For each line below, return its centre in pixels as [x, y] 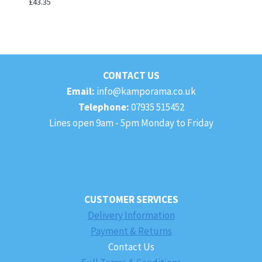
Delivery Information [131, 215]
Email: [80, 91]
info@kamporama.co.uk [145, 91]
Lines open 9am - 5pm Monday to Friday [131, 123]
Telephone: [104, 107]
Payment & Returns [131, 231]
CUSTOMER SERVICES [131, 199]
